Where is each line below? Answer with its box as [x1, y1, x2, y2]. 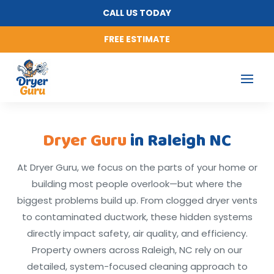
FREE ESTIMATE [104, 33, 170, 45]
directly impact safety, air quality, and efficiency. [26, 227, 248, 240]
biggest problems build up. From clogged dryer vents [17, 194, 257, 207]
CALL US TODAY [103, 7, 171, 19]
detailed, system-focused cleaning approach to [26, 260, 248, 273]
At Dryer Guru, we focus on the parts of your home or [17, 161, 257, 174]
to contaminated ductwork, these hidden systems [21, 210, 253, 223]
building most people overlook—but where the [32, 177, 242, 190]
